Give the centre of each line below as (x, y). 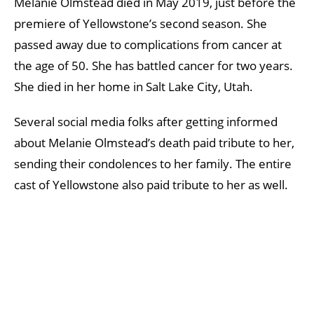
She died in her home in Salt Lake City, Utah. (134, 86)
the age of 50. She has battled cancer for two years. (153, 65)
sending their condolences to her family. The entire (153, 163)
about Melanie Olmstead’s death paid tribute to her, (154, 142)
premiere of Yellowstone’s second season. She (141, 23)
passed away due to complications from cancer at (148, 44)
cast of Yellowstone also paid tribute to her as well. (151, 184)
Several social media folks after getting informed (146, 121)
